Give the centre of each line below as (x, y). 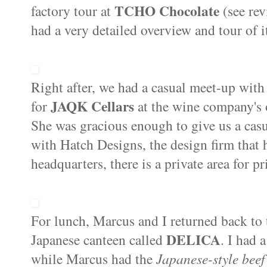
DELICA (193, 239)
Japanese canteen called (99, 239)
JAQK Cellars (92, 106)
